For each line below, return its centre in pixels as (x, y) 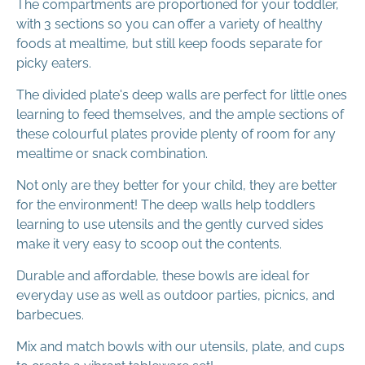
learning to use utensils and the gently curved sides (170, 224)
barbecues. (52, 314)
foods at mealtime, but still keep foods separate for (169, 43)
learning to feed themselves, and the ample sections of (180, 114)
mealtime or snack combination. (112, 153)
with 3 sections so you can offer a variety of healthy (169, 24)
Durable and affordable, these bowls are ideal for (163, 275)
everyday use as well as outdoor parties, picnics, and (176, 295)
